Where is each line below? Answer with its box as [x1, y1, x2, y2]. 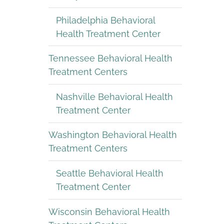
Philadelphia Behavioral [56, 14, 155, 25]
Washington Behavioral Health [48, 129, 177, 140]
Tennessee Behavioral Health [48, 53, 172, 64]
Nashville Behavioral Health [56, 91, 173, 102]
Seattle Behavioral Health [56, 168, 163, 179]
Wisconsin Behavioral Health [48, 206, 170, 217]
